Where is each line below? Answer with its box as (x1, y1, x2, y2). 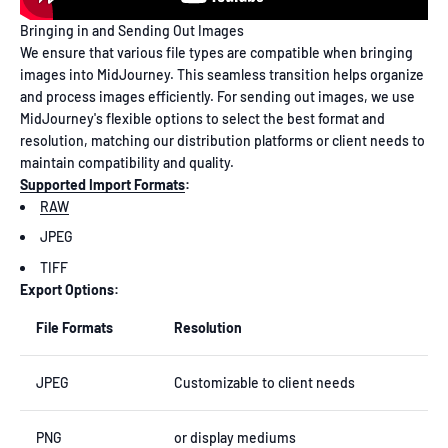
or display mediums (174, 428, 296, 446)
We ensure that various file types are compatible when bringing (20, 43, 413, 61)
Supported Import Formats (20, 175, 185, 193)
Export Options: (20, 280, 119, 298)
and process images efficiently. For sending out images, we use (20, 87, 415, 105)
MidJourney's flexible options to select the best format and (20, 109, 385, 127)
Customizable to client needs (174, 373, 355, 391)
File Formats (36, 318, 113, 336)
